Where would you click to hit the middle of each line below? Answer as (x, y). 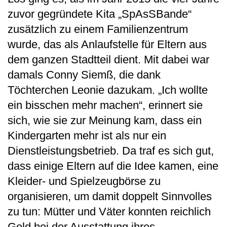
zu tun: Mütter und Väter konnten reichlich (109, 211)
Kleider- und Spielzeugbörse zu (84, 181)
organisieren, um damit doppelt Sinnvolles (110, 196)
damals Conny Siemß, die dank (84, 74)
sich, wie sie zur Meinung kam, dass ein (105, 120)
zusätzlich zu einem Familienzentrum (98, 29)
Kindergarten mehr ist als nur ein (87, 135)
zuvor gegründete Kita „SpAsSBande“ (100, 14)
